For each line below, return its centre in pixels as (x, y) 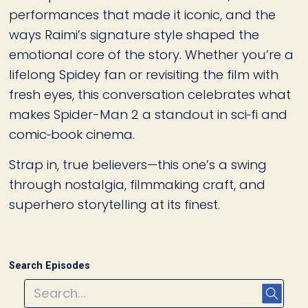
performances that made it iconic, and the (143, 14)
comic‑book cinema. (72, 134)
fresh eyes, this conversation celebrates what (150, 94)
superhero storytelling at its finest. (115, 205)
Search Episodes (50, 266)
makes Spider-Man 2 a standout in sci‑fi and (148, 114)
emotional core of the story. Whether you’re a (152, 54)
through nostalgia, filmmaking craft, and (137, 185)
